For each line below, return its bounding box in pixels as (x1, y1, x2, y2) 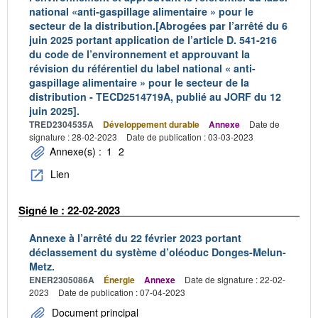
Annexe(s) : (47, 143, 104, 158)
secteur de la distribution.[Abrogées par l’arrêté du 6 (29, 18, 287, 33)
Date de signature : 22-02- (185, 273, 285, 285)
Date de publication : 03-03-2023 (126, 130, 253, 143)
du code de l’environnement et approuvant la (29, 46, 250, 61)
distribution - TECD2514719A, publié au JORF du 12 (29, 89, 281, 104)
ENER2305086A (29, 273, 94, 286)
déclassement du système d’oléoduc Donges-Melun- (29, 244, 286, 259)
